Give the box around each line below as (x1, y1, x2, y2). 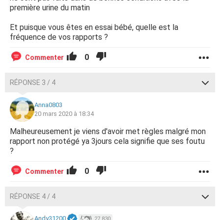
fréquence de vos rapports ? (10, 32, 108, 42)
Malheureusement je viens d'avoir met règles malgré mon (10, 127, 206, 136)
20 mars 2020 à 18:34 (34, 110, 94, 117)
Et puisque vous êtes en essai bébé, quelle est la (10, 23, 178, 32)
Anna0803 (34, 101, 62, 109)
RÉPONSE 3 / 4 (10, 79, 55, 86)
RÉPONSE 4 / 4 (10, 192, 55, 200)
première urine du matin (10, 3, 90, 12)
